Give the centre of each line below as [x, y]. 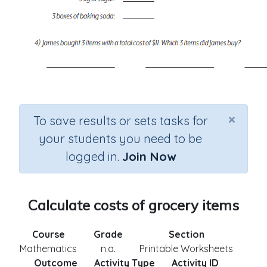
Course [48, 234]
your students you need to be [120, 139]
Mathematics [48, 249]
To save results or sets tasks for [120, 121]
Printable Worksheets [186, 249]
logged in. [94, 156]
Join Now [149, 156]
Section [186, 234]
